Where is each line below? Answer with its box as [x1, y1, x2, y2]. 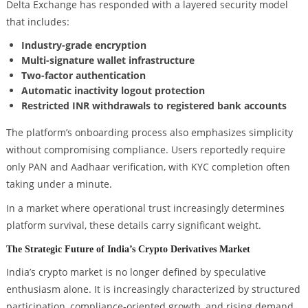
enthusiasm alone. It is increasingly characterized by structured [5, 283, 300, 296]
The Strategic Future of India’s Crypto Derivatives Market [5, 243, 250, 255]
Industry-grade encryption [21, 38, 146, 52]
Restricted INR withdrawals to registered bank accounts [21, 99, 287, 113]
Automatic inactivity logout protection [21, 84, 205, 98]
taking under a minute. [5, 177, 112, 190]
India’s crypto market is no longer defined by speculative [5, 265, 266, 279]
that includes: [5, 15, 69, 29]
